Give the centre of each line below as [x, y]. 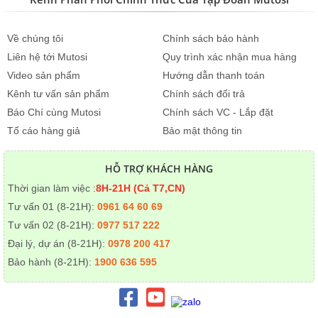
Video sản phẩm [44, 75]
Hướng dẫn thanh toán [214, 75]
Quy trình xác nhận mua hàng [230, 56]
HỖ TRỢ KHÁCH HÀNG [159, 168]
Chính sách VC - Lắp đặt [218, 112]
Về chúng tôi [35, 38]
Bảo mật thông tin [202, 130]
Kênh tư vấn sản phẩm [58, 93]
